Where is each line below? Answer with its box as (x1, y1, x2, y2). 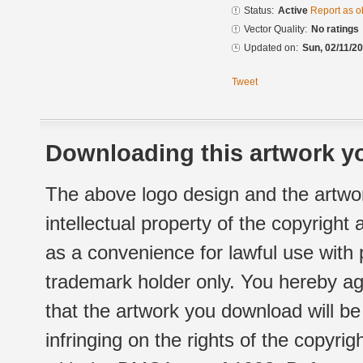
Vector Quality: (244, 23, 307, 36)
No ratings (311, 23, 359, 36)
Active (278, 5, 310, 17)
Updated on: (244, 42, 298, 54)
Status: (244, 5, 274, 17)
